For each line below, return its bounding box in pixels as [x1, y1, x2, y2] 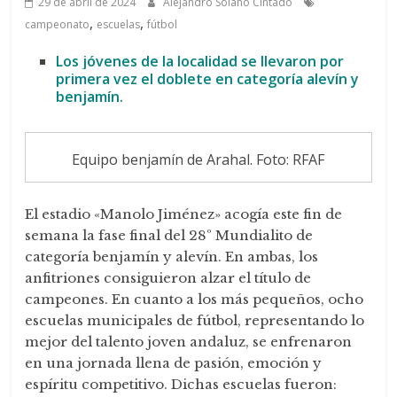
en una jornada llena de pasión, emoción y [25, 354, 323, 372]
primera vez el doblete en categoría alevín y [56, 69, 360, 89]
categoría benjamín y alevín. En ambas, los [25, 248, 319, 266]
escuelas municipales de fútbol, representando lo [25, 312, 365, 330]
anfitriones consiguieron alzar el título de [25, 269, 312, 287]
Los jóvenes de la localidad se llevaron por [56, 51, 345, 71]
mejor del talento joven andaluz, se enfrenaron [25, 333, 353, 351]
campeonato [25, 17, 90, 32]
